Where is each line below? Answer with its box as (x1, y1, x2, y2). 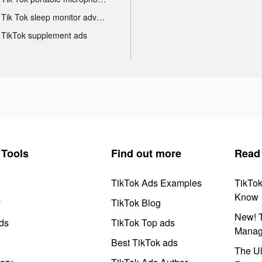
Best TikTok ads (111, 235, 178, 249)
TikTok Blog (111, 195, 161, 209)
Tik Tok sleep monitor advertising (96, 11, 105, 23)
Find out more (111, 145, 181, 161)
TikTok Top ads (111, 215, 175, 229)
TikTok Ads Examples (111, 175, 202, 189)
